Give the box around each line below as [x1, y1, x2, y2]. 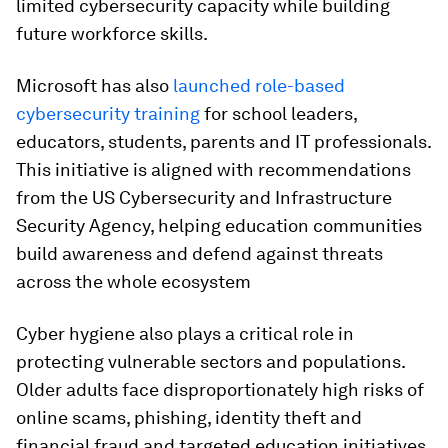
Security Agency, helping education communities [16, 215, 422, 236]
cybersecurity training [16, 103, 200, 124]
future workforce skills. [16, 23, 208, 44]
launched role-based [173, 75, 345, 96]
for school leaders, [200, 103, 357, 124]
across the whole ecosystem [16, 271, 251, 292]
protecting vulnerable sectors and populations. [16, 351, 405, 372]
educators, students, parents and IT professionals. [16, 131, 431, 152]
